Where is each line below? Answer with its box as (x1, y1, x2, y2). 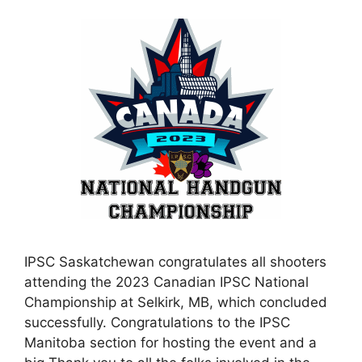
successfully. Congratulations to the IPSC (24, 314, 290, 331)
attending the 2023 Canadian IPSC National (24, 274, 309, 291)
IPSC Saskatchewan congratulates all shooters (24, 254, 326, 271)
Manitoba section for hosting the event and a (24, 335, 317, 351)
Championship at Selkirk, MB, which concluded (24, 294, 327, 311)
